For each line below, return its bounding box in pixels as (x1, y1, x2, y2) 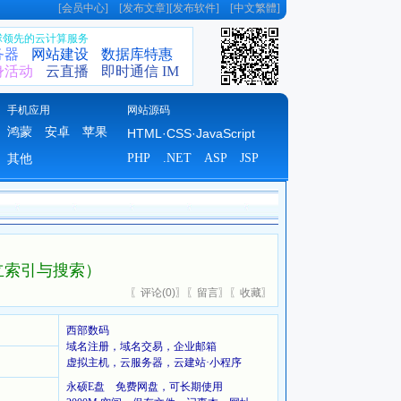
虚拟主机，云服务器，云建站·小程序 (66, 356, 242, 369)
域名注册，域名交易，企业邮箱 (66, 340, 217, 353)
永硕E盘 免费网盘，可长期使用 (66, 380, 223, 393)
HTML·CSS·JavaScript (126, 126, 255, 141)
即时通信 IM (101, 64, 179, 79)
